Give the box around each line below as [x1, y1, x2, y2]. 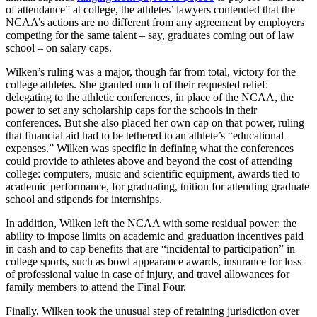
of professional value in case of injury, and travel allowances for [6, 267, 289, 280]
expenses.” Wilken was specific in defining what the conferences [6, 142, 294, 154]
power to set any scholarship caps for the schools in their [6, 103, 257, 116]
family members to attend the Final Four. [6, 280, 186, 293]
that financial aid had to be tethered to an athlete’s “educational [6, 129, 284, 142]
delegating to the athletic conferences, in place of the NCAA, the [6, 91, 294, 103]
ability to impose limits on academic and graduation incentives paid [6, 229, 304, 242]
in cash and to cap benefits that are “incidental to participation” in [6, 242, 295, 255]
